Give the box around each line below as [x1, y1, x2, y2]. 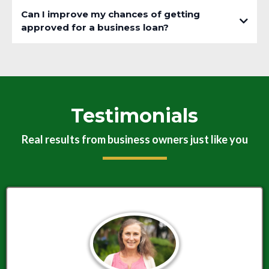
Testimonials [71, 104, 198, 128]
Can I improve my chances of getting [21, 8, 200, 20]
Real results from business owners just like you [21, 133, 248, 147]
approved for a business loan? [21, 22, 169, 34]
